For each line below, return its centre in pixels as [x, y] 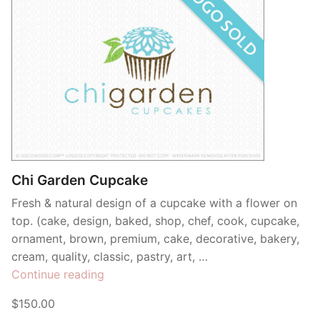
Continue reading [58, 274]
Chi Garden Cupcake [80, 180]
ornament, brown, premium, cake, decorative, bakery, [155, 238]
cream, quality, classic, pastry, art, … [110, 256]
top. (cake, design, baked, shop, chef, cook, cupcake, [155, 220]
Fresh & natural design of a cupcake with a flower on [154, 202]
